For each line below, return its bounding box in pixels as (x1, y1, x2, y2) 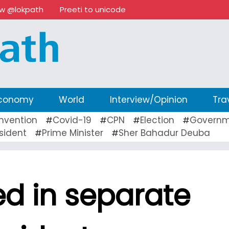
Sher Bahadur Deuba (119, 126, 210, 139)
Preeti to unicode (60, 4, 126, 15)
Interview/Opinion (109, 93, 188, 106)
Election (140, 113, 174, 126)
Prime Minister (42, 126, 103, 139)
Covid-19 (53, 113, 91, 126)
